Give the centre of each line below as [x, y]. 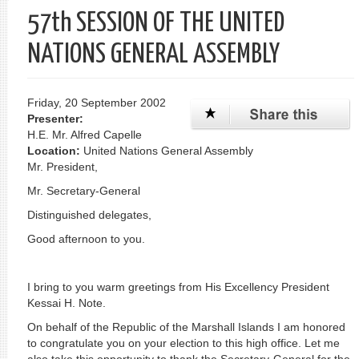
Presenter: [56, 119]
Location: [55, 151]
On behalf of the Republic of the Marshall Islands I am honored [186, 327]
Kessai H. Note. [66, 303]
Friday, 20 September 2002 [96, 103]
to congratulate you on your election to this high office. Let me [183, 343]
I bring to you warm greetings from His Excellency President [178, 287]
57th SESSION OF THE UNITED [155, 24]
